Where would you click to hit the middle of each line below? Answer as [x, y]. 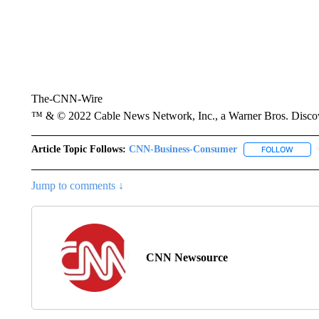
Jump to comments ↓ [77, 186]
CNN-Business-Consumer [183, 149]
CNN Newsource [187, 258]
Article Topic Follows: [78, 149]
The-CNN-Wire [67, 99]
